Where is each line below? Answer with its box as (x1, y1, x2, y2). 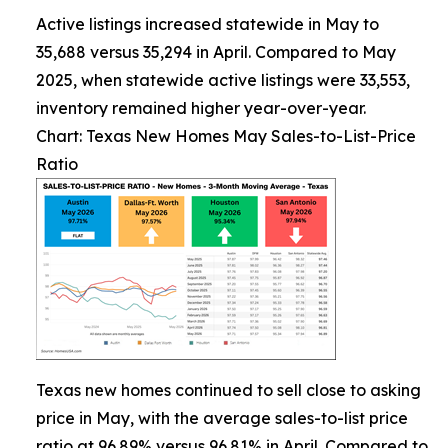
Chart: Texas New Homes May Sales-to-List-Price (36, 126, 416, 146)
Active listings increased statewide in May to (36, 14, 379, 34)
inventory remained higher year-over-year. (36, 98, 366, 118)
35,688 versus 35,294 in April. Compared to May (36, 42, 396, 62)
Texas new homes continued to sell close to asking (36, 380, 421, 400)
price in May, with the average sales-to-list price (36, 408, 408, 428)
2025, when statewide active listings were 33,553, (36, 70, 410, 90)
